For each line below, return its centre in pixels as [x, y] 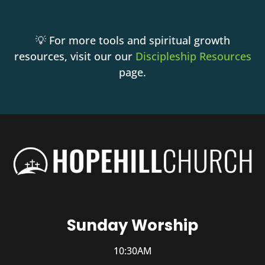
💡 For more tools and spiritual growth [132, 41]
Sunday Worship [132, 226]
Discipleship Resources [193, 56]
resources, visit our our [75, 56]
